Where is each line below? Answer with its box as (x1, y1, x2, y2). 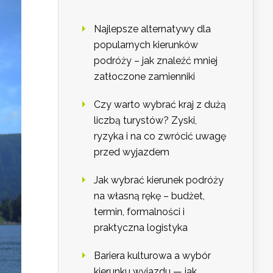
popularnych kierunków (94, 39, 198, 51)
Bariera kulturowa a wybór (94, 250, 211, 262)
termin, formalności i (94, 206, 185, 218)
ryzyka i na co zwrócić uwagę (94, 130, 226, 143)
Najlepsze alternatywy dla (94, 23, 211, 35)
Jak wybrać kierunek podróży (94, 174, 224, 186)
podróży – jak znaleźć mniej (94, 55, 218, 67)
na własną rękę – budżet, (94, 190, 205, 202)
